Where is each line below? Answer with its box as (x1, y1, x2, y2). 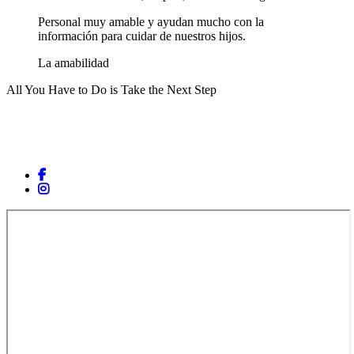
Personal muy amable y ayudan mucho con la (38, 15, 264, 29)
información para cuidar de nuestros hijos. (38, 29, 246, 43)
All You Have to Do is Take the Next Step (6, 83, 217, 97)
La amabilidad (38, 56, 109, 70)
